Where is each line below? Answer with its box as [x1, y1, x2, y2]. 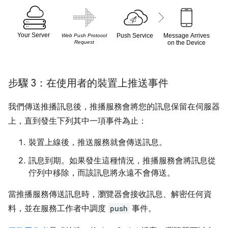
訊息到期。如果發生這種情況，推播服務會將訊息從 [28, 156, 216, 166]
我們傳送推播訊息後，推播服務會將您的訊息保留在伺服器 [8, 102, 220, 112]
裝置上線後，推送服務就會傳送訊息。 [28, 137, 167, 148]
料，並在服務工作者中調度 [8, 204, 108, 214]
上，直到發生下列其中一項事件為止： [8, 116, 147, 127]
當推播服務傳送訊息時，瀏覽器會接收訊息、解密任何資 [8, 189, 212, 200]
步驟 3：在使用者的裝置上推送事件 [8, 77, 168, 90]
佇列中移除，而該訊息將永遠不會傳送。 [28, 168, 175, 179]
